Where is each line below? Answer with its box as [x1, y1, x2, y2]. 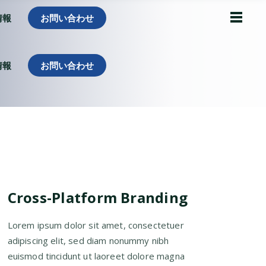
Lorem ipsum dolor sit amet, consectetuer [7, 219, 184, 231]
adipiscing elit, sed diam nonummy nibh [7, 235, 169, 246]
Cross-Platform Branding [7, 188, 188, 207]
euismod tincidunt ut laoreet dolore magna [7, 250, 185, 262]
